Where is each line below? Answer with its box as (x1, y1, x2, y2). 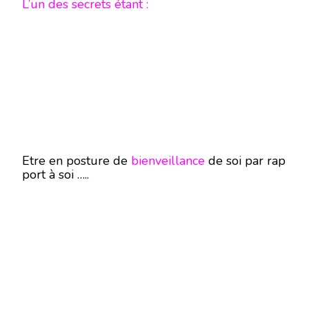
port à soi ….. (22, 166, 89, 183)
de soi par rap (205, 152, 286, 169)
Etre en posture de (22, 152, 131, 169)
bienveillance (131, 152, 205, 169)
